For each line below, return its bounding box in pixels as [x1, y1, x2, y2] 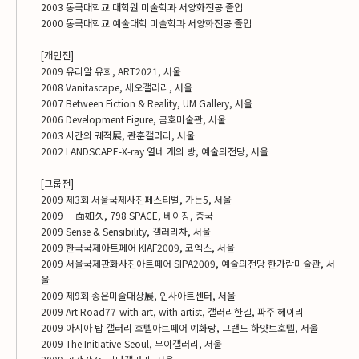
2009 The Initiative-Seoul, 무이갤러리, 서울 [41, 337, 222, 350]
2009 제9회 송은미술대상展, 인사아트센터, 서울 [41, 288, 236, 302]
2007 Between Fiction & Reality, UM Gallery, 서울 [41, 96, 252, 110]
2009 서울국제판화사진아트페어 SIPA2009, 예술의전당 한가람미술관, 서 [41, 256, 335, 270]
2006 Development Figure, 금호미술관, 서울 [41, 112, 226, 126]
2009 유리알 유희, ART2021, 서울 [41, 64, 181, 78]
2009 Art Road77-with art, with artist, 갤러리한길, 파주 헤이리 [41, 305, 304, 318]
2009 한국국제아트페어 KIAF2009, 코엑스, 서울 [41, 240, 235, 254]
